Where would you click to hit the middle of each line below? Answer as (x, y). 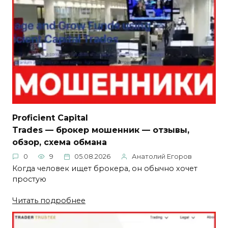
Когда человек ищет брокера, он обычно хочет (105, 168)
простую (29, 179)
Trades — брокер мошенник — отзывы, (101, 130)
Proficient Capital (50, 118)
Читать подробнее (49, 200)
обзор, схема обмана (60, 142)
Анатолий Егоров (162, 156)
